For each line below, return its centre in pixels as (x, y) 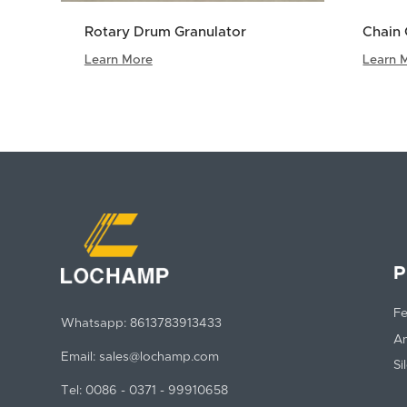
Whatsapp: (94, 324)
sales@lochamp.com (159, 357)
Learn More (118, 60)
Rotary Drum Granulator (165, 33)
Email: (79, 357)
